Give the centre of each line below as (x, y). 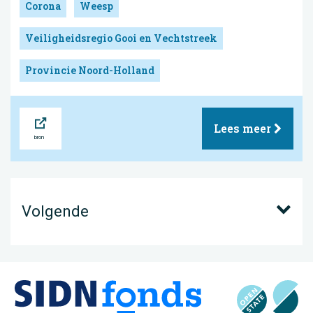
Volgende (55, 211)
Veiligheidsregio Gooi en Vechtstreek (121, 38)
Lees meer (244, 128)
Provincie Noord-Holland (90, 70)
